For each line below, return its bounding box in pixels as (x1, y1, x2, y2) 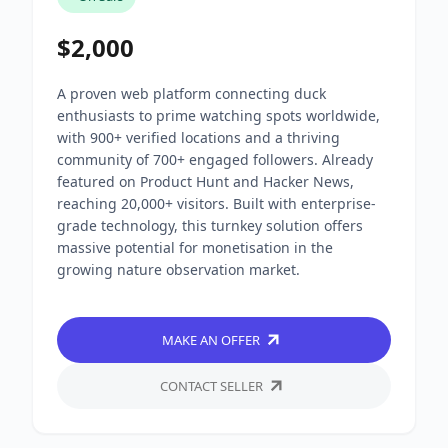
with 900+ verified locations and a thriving (57, 128, 340, 148)
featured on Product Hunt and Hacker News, (57, 172, 354, 192)
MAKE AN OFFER (162, 330, 260, 349)
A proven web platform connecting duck (57, 84, 326, 104)
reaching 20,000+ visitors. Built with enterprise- (57, 194, 376, 214)
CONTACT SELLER (159, 376, 263, 395)
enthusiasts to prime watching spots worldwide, (57, 106, 380, 126)
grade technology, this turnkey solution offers (57, 216, 363, 236)
